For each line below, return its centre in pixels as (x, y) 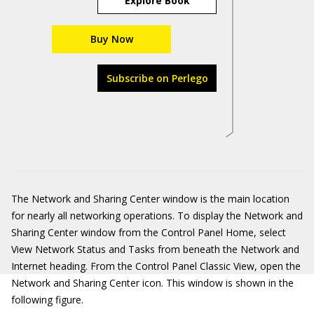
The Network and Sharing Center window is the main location (150, 199)
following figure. (47, 300)
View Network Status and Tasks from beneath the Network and (155, 249)
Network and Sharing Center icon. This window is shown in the (152, 283)
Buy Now (111, 39)
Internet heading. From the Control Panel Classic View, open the (156, 266)
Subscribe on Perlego (157, 78)
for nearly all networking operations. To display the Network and (157, 216)
